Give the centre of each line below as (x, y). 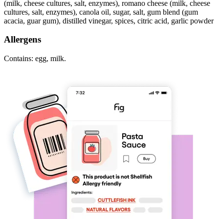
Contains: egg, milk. (35, 59)
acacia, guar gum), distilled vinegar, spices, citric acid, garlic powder (109, 21)
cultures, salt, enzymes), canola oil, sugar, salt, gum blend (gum (101, 12)
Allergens (22, 40)
